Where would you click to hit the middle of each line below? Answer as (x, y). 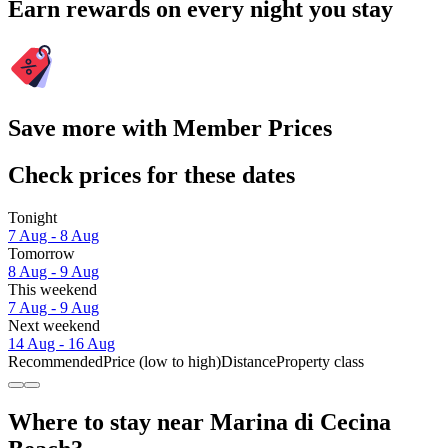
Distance (248, 362)
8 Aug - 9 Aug (53, 272)
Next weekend (54, 326)
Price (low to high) (162, 362)
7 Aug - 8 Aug (53, 236)
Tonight (32, 218)
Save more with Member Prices (170, 128)
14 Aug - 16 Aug (61, 344)
